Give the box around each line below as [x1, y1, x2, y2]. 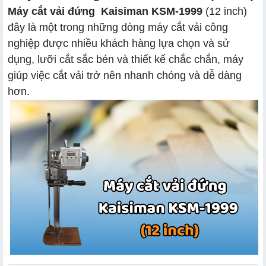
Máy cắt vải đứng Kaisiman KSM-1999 [8, 5, 202, 17]
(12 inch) [202, 5, 247, 17]
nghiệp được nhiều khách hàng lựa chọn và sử [8, 37, 230, 49]
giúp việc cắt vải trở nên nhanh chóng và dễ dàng [8, 69, 242, 81]
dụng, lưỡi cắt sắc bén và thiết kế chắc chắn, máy [8, 53, 243, 65]
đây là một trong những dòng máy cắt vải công [8, 21, 228, 33]
